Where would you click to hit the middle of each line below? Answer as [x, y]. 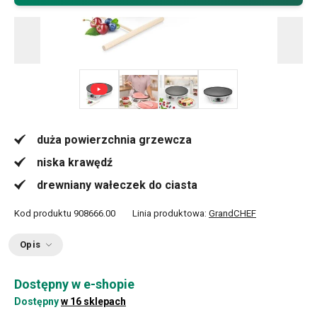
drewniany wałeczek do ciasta [117, 185]
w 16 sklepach [93, 301]
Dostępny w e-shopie [74, 284]
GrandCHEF [232, 213]
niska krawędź [75, 162]
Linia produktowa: [171, 213]
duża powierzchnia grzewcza [114, 140]
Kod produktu [43, 213]
